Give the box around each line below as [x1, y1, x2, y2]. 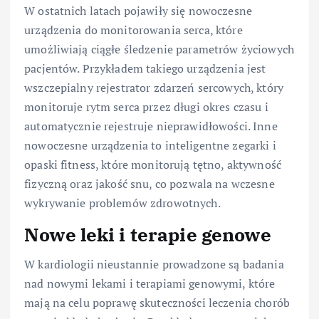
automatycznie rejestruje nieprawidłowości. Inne [24, 118, 278, 135]
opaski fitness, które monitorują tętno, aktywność [24, 157, 281, 173]
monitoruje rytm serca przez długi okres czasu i [24, 99, 268, 115]
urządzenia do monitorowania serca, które [24, 22, 243, 38]
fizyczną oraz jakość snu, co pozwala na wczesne [24, 176, 275, 192]
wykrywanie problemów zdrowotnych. [24, 195, 221, 211]
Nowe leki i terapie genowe [24, 222, 271, 247]
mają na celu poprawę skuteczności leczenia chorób [24, 295, 290, 311]
